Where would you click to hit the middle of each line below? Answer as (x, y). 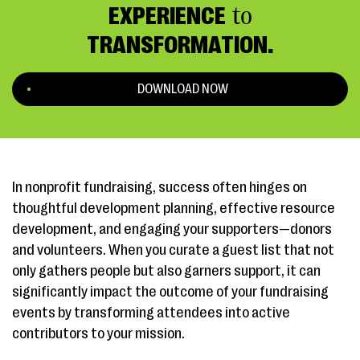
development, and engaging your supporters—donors (172, 229)
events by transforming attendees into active (151, 313)
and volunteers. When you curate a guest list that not (173, 250)
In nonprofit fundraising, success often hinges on (160, 187)
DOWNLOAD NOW (183, 89)
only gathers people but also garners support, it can (166, 271)
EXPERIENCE (167, 16)
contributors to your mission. (98, 333)
